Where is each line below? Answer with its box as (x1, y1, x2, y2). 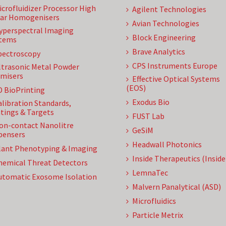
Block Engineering (132, 32, 196, 42)
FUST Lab (132, 111, 164, 121)
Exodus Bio (132, 97, 169, 107)
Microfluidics (132, 196, 176, 206)
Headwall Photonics (132, 139, 202, 149)
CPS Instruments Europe (132, 61, 217, 71)
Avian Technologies (132, 18, 199, 28)
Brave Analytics (132, 46, 185, 56)
